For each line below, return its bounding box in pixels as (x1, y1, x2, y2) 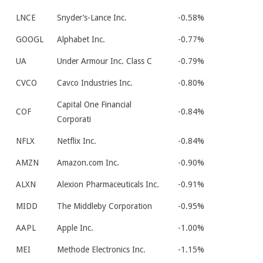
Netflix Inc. (57, 136, 96, 146)
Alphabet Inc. (57, 35, 105, 44)
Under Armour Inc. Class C (57, 56, 152, 66)
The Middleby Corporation (57, 201, 152, 211)
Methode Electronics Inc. (57, 245, 146, 254)
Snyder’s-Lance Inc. (57, 13, 127, 22)
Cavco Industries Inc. (57, 78, 133, 87)
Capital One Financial (57, 100, 131, 109)
